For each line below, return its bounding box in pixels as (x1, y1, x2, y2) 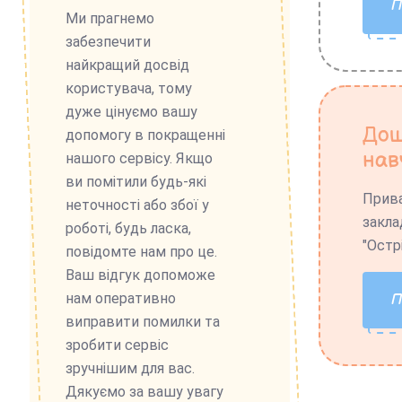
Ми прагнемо (66, 9, 154, 27)
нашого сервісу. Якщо (66, 149, 213, 167)
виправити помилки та (66, 312, 220, 330)
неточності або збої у (66, 196, 209, 214)
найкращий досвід (66, 56, 189, 74)
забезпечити (66, 32, 151, 50)
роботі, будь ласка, (66, 219, 191, 237)
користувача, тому (66, 79, 192, 97)
